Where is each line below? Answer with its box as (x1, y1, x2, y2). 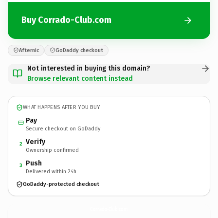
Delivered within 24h (26, 168, 76, 175)
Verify (26, 137, 45, 146)
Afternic (19, 47, 39, 54)
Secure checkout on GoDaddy (26, 125, 100, 132)
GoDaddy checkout (55, 47, 103, 54)
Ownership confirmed (26, 146, 79, 153)
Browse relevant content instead (27, 74, 133, 83)
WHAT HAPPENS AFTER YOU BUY (23, 104, 100, 110)
